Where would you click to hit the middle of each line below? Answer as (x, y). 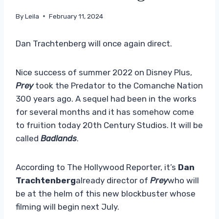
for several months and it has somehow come (105, 112)
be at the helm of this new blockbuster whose (106, 193)
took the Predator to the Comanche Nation (119, 85)
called (28, 138)
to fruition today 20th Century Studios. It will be (109, 125)
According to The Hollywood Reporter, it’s (97, 167)
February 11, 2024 (76, 16)
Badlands (59, 138)
